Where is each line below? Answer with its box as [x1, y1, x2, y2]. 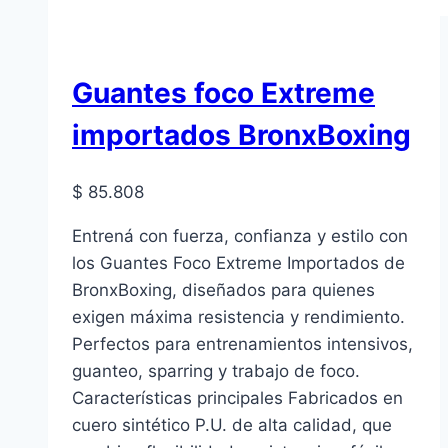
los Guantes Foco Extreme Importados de [72, 252, 405, 273]
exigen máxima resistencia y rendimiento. [72, 306, 405, 327]
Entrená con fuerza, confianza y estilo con [72, 225, 408, 246]
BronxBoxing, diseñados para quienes [72, 279, 375, 300]
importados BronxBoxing [72, 117, 411, 152]
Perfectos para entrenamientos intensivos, [72, 333, 413, 354]
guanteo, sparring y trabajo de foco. [72, 360, 360, 381]
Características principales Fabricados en [72, 387, 403, 408]
